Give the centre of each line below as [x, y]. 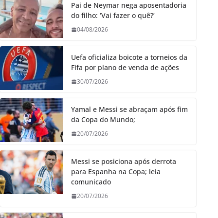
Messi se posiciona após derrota [124, 162]
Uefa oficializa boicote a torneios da [129, 57]
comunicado [91, 182]
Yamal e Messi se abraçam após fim [129, 109]
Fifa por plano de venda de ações [125, 68]
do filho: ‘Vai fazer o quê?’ [113, 16]
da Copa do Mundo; [103, 120]
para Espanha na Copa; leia [116, 172]
